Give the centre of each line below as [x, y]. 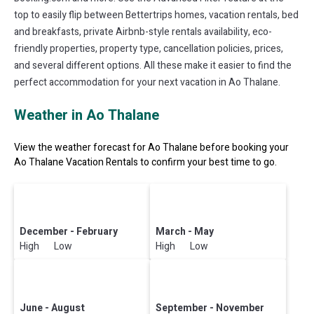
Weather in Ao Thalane [87, 116]
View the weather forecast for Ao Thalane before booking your [151, 148]
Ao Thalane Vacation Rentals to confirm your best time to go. [145, 163]
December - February [69, 232]
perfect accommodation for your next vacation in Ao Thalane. [147, 83]
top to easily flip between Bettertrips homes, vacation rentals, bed [156, 15]
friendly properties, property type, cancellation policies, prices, [149, 49]
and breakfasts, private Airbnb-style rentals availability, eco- [143, 32]
